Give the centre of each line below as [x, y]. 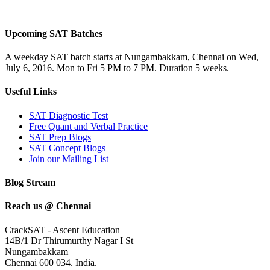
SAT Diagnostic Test [68, 115]
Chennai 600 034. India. [51, 262]
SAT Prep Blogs [60, 137]
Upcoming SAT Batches [54, 33]
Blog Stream [30, 183]
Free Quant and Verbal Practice [88, 126]
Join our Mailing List [69, 159]
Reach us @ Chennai [48, 206]
